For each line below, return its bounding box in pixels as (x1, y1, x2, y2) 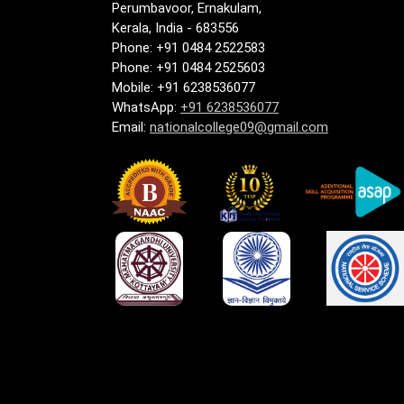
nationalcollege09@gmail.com (150, 119, 328, 136)
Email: (112, 119, 150, 136)
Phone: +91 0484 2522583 (112, 40, 265, 57)
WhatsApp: (112, 99, 180, 116)
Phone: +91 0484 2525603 (112, 60, 269, 77)
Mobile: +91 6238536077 (112, 79, 255, 96)
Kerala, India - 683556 (112, 20, 239, 37)
